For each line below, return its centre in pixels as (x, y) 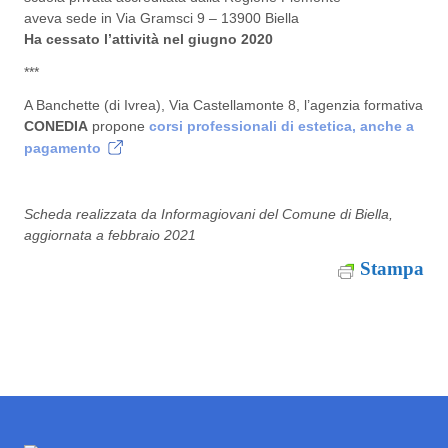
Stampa (392, 269)
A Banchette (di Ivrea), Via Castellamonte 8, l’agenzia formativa (223, 105)
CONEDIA (56, 126)
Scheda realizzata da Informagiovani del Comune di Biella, (208, 214)
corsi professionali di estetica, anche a (281, 126)
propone (118, 126)
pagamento (62, 148)
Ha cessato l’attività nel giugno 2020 (148, 39)
